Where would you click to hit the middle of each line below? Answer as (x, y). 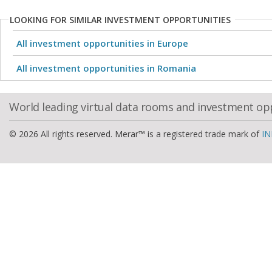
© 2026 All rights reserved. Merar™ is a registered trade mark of (135, 134)
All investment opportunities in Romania (106, 68)
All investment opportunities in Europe (102, 43)
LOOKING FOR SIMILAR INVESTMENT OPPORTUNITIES (120, 20)
